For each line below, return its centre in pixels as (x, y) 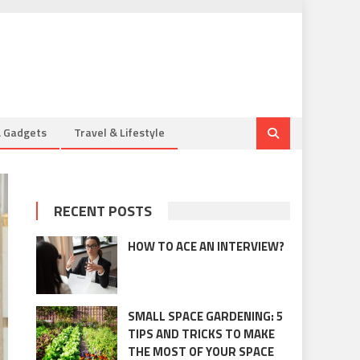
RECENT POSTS (103, 211)
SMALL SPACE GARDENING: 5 (205, 317)
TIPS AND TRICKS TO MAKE (201, 334)
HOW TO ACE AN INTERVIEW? (206, 246)
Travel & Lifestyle (119, 132)
